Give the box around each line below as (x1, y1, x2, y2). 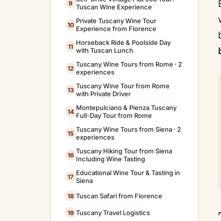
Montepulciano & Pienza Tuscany (76, 104, 177, 111)
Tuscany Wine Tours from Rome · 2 (76, 60, 182, 68)
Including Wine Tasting (76, 155, 145, 163)
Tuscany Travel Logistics (76, 209, 150, 217)
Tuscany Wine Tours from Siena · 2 (76, 125, 181, 133)
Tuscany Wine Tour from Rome (76, 82, 170, 90)
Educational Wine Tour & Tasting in (76, 169, 180, 177)
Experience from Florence (76, 25, 156, 33)
